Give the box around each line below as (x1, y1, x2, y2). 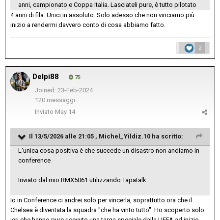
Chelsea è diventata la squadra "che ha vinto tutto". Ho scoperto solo (10, 206, 204, 214)
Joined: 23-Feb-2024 (34, 86, 93, 94)
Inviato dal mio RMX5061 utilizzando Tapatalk (18, 176, 146, 184)
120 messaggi (34, 96, 75, 104)
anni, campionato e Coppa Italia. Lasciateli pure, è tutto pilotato (18, 1, 198, 9)
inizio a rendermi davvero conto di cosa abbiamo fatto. (10, 21, 165, 29)
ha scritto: (150, 133, 183, 140)
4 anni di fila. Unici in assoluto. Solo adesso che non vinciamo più (10, 11, 194, 19)
